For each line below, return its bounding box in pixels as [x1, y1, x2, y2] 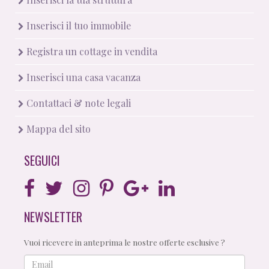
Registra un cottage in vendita [24, 44, 157, 58]
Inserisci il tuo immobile [24, 19, 131, 32]
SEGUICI [24, 151, 60, 169]
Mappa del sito [24, 122, 91, 135]
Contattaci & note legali [24, 96, 131, 109]
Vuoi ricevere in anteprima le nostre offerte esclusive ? [24, 236, 225, 247]
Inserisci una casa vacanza [24, 70, 141, 83]
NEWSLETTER [24, 207, 82, 226]
